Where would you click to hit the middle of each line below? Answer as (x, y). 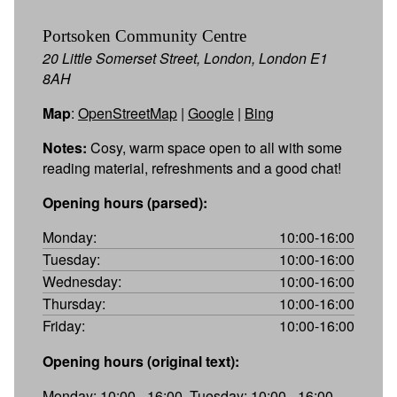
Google (211, 113)
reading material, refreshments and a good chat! (192, 167)
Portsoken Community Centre (144, 35)
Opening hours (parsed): (125, 202)
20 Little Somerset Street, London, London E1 (185, 58)
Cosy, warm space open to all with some (214, 147)
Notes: (65, 147)
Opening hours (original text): (141, 361)
